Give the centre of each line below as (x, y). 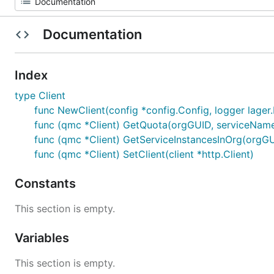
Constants (47, 183)
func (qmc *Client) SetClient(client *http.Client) (144, 154)
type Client (40, 95)
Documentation (92, 34)
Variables (43, 238)
